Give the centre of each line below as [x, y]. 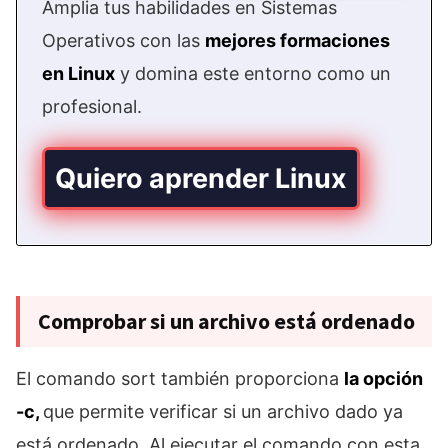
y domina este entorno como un [253, 74]
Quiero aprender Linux [201, 179]
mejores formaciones [297, 41]
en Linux [78, 74]
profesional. [92, 107]
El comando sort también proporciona [180, 379]
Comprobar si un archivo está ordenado [226, 321]
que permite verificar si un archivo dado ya [223, 412]
